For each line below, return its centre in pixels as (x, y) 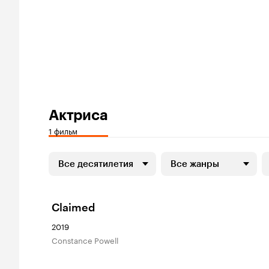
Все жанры (195, 164)
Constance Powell (88, 240)
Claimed (73, 208)
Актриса (78, 115)
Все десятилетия (96, 164)
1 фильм (63, 130)
